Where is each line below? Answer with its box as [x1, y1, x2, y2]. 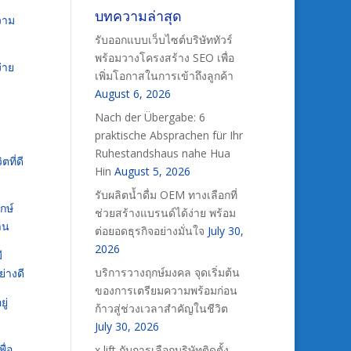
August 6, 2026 [94, 86, 171, 101]
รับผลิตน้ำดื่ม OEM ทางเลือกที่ [94, 187, 237, 202]
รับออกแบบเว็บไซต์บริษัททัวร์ [94, 32, 233, 47]
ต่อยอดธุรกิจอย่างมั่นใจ [94, 223, 204, 238]
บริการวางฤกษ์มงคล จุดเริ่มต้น [94, 265, 240, 280]
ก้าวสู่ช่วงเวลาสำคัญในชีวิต [94, 301, 228, 316]
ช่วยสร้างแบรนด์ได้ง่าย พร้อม [94, 205, 236, 220]
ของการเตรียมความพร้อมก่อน [94, 283, 237, 298]
